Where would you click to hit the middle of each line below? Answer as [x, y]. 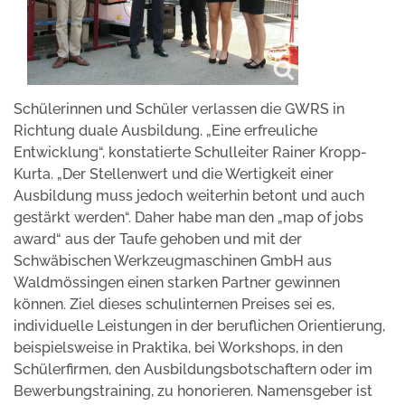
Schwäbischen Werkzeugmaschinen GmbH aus [173, 260]
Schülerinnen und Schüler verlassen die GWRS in [179, 108]
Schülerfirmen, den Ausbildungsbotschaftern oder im [193, 369]
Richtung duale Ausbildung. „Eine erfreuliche [165, 130]
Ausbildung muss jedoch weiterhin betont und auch [189, 195]
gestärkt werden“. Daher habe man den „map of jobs [188, 217]
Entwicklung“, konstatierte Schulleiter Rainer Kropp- [190, 152]
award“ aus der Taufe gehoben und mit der [158, 239]
